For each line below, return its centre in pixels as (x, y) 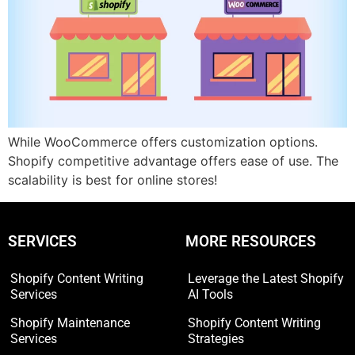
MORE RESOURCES (251, 242)
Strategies (216, 339)
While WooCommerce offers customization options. (163, 141)
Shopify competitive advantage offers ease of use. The (173, 160)
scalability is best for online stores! (113, 179)
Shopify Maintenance (70, 323)
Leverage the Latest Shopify (266, 279)
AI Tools (210, 295)
